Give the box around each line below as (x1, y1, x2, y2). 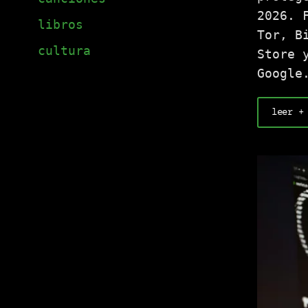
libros (38, 17, 83, 32)
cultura (38, 43, 91, 58)
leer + (272, 107, 304, 118)
